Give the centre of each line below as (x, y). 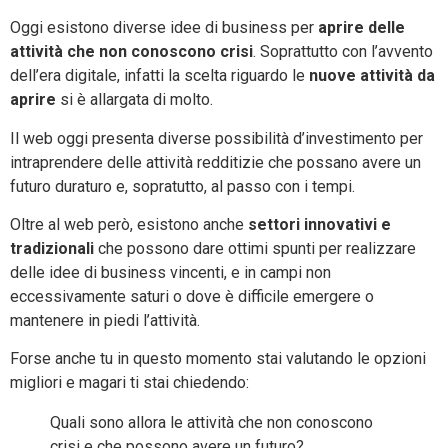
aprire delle (359, 28)
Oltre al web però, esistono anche (129, 225)
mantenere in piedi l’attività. (105, 321)
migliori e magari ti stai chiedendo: (129, 383)
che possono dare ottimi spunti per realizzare (255, 249)
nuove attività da (372, 76)
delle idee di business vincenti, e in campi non (170, 273)
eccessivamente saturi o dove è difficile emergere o (192, 297)
